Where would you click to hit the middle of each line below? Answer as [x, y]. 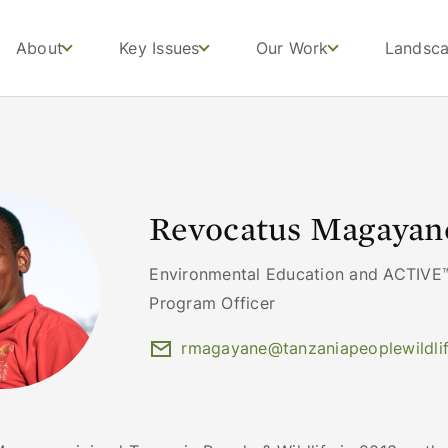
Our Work [292, 47]
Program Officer [212, 302]
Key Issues [159, 47]
